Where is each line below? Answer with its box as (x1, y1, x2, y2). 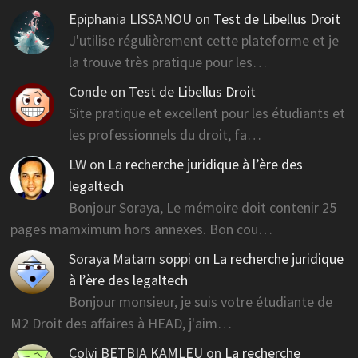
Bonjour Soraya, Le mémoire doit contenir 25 (68, 197, 336, 217)
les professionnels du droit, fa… (68, 125, 261, 144)
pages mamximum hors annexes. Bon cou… (10, 219, 272, 238)
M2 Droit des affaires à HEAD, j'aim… (10, 313, 232, 332)
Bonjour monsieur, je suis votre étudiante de (68, 292, 332, 311)
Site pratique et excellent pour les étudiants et (68, 103, 345, 122)
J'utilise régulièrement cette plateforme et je (68, 30, 339, 50)
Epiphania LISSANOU (68, 9, 192, 28)
